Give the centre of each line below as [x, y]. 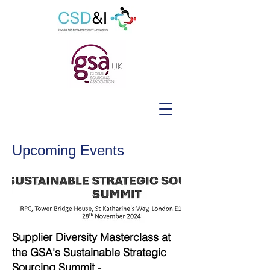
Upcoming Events [68, 150]
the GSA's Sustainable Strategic [89, 252]
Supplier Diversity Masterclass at [91, 237]
